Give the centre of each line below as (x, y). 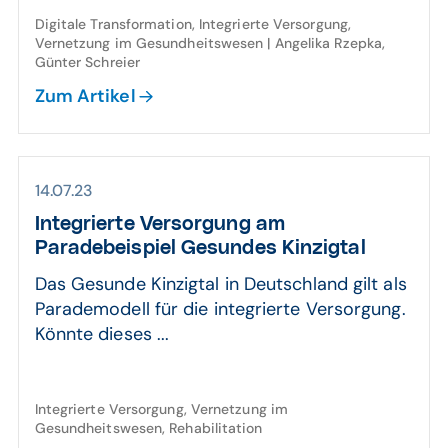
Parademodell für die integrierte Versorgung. (220, 309)
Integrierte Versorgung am (159, 224)
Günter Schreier (87, 62)
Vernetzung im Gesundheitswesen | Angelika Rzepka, (210, 43)
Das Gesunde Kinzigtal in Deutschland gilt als (220, 284)
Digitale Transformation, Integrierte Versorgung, (192, 24)
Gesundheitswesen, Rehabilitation (148, 428)
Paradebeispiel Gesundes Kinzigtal (200, 248)
